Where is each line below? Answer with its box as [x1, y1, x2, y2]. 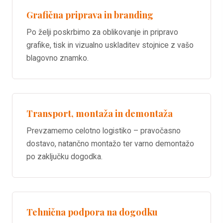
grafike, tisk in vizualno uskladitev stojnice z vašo [26, 40, 194, 50]
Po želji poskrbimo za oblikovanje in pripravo [26, 27, 178, 37]
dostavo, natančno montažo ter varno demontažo [26, 138, 194, 148]
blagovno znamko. [26, 53, 89, 63]
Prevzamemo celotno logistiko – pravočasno [26, 125, 181, 135]
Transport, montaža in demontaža [26, 107, 173, 119]
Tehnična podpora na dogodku [26, 205, 158, 218]
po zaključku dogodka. [26, 151, 103, 161]
